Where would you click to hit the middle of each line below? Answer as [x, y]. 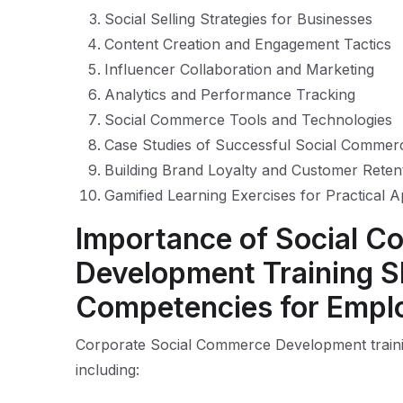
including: [107, 370]
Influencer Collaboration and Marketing [239, 69]
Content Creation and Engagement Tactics [248, 44]
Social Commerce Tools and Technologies [248, 120]
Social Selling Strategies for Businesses [238, 19]
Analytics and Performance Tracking [230, 94]
